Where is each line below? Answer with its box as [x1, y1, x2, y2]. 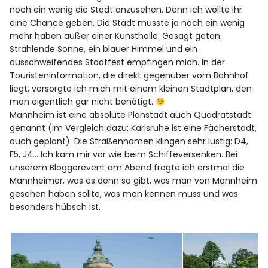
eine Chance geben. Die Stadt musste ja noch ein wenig [10, 17, 245, 29]
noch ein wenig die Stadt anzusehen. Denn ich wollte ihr [10, 4, 243, 16]
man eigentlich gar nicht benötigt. [10, 96, 156, 108]
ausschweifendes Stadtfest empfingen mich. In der [10, 56, 226, 69]
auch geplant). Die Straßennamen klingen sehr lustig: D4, [10, 135, 249, 148]
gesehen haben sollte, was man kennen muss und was [10, 188, 239, 200]
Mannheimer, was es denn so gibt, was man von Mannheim [10, 175, 258, 187]
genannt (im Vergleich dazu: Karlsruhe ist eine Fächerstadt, [10, 122, 257, 135]
